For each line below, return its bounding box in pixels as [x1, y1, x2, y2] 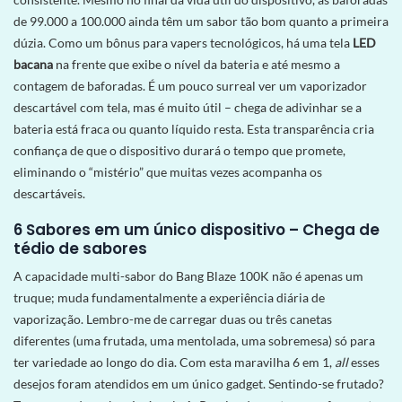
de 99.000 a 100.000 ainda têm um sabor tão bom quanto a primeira [13, 13, 389, 29]
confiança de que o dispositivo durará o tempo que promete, [13, 142, 345, 158]
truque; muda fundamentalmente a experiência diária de [13, 290, 325, 306]
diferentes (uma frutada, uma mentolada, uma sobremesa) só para [13, 333, 375, 349]
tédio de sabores [13, 238, 147, 260]
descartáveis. [13, 185, 85, 201]
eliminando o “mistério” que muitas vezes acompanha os [13, 163, 322, 179]
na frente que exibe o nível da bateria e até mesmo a [53, 56, 340, 72]
